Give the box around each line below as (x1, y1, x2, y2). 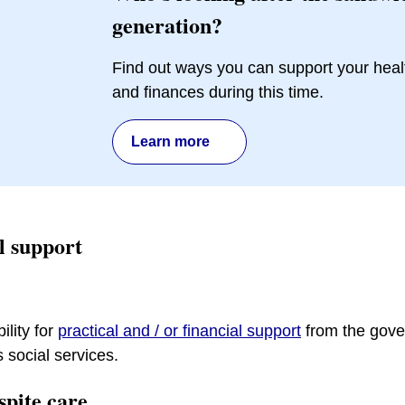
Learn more (131, 134, 210, 149)
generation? (112, 9, 222, 41)
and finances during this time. (112, 83, 324, 101)
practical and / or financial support (58, 322, 301, 340)
